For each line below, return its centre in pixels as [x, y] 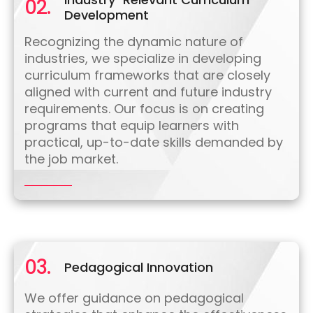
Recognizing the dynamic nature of [134, 42]
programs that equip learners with [132, 126]
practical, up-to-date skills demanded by [154, 143]
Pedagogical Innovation [139, 268]
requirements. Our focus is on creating [144, 109]
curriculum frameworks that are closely [147, 75]
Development [107, 15]
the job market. [71, 159]
